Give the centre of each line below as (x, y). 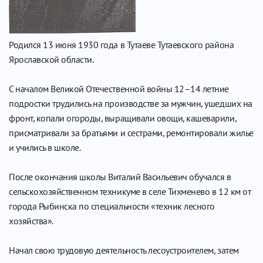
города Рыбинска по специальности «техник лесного (112, 206)
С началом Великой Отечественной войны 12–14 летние (119, 89)
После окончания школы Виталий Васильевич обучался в (120, 177)
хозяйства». (31, 221)
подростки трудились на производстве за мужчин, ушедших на (131, 104)
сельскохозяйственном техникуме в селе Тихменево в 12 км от (130, 192)
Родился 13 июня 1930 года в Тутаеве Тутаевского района (122, 45)
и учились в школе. (45, 148)
